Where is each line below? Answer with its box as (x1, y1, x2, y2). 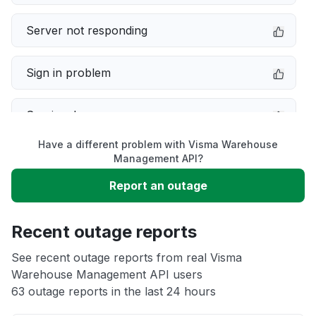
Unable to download (26, 193, 135, 207)
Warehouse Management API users (11, 267, 202, 281)
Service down (26, 108, 99, 122)
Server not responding (26, 23, 147, 37)
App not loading (26, 235, 111, 249)
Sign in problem (26, 66, 111, 80)
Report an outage (109, 178, 207, 193)
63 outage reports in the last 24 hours (11, 284, 216, 298)
